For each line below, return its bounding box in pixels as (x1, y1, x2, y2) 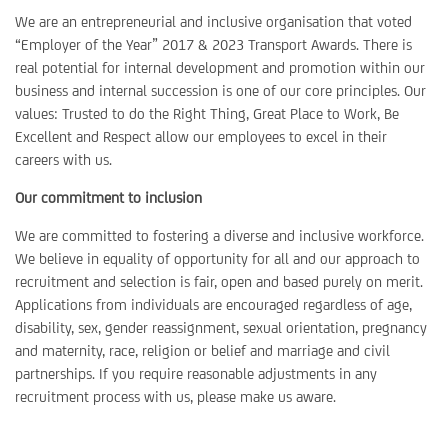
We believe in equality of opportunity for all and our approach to (15, 250, 420, 267)
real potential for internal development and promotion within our (15, 59, 425, 76)
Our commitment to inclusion (15, 189, 202, 206)
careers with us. (15, 151, 112, 168)
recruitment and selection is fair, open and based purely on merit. (15, 273, 423, 290)
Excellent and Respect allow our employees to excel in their (15, 128, 387, 145)
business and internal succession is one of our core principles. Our (15, 82, 426, 99)
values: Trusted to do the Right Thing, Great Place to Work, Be (15, 105, 399, 122)
